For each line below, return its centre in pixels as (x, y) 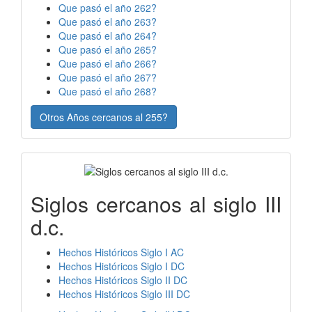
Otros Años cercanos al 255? (104, 117)
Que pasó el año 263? (108, 22)
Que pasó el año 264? (108, 36)
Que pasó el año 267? (108, 78)
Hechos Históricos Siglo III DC (124, 294)
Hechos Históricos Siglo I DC (122, 266)
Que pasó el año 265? (108, 50)
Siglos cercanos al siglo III (156, 203)
